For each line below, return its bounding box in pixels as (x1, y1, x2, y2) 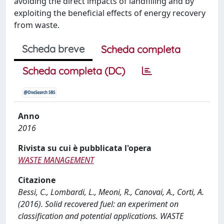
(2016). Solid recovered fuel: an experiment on (18, 198, 178, 209)
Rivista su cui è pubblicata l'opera (18, 142, 151, 153)
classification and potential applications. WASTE (18, 210, 183, 221)
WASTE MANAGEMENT (18, 154, 94, 165)
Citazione (18, 174, 55, 185)
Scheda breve (22, 42, 84, 55)
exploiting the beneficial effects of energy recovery (14, 7, 205, 18)
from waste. (14, 19, 59, 30)
